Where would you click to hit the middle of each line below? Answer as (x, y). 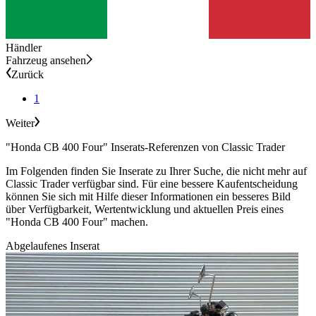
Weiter (20, 123)
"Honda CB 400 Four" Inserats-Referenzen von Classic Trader (145, 147)
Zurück (28, 74)
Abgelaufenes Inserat (53, 245)
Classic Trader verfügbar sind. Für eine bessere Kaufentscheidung (152, 183)
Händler (24, 47)
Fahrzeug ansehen (46, 60)
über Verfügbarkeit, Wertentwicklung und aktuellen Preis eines (145, 209)
